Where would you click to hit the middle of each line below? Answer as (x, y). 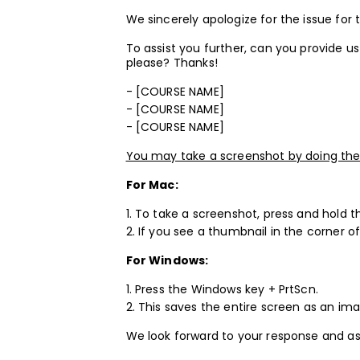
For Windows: (167, 260)
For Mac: (152, 184)
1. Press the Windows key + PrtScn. (222, 289)
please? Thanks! (172, 62)
